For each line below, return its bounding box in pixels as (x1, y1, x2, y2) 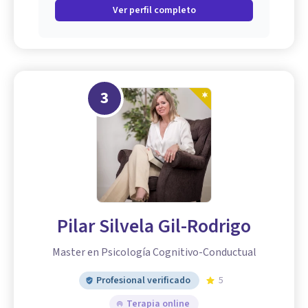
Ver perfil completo (112, 3, 196, 17)
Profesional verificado (96, 273, 190, 287)
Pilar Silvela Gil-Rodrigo (57, 212, 251, 240)
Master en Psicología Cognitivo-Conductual (52, 244, 256, 260)
